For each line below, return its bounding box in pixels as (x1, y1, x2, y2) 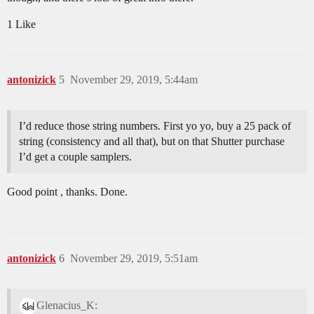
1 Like (7, 18, 36, 31)
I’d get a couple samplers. (19, 151, 132, 163)
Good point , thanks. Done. (7, 186, 128, 198)
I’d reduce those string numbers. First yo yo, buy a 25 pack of (19, 120, 291, 132)
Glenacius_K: (36, 299, 97, 311)
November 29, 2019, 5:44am (70, 74, 198, 86)
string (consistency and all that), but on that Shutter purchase (19, 135, 285, 148)
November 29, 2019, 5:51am (70, 252, 198, 265)
